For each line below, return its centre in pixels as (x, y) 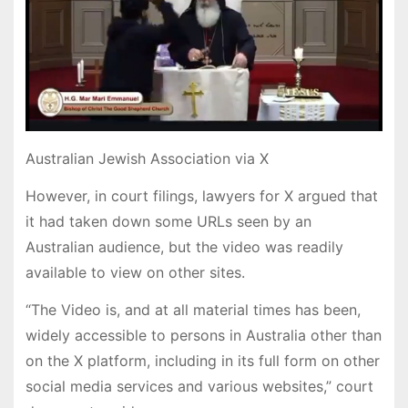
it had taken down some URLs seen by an (168, 222)
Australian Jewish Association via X (147, 159)
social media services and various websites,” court (199, 386)
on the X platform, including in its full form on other (202, 360)
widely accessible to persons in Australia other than (203, 335)
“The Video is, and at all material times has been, (193, 309)
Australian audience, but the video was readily (184, 247)
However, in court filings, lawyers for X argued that (201, 196)
